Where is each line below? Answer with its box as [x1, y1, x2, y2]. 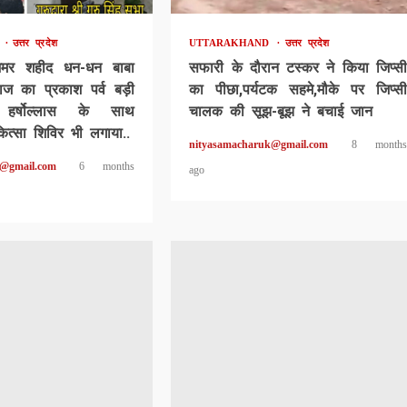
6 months [78, 159, 135, 173]
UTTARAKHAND [189, 36, 276, 48]
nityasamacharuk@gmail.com [189, 137, 329, 151]
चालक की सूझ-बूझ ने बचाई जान [189, 102, 373, 120]
